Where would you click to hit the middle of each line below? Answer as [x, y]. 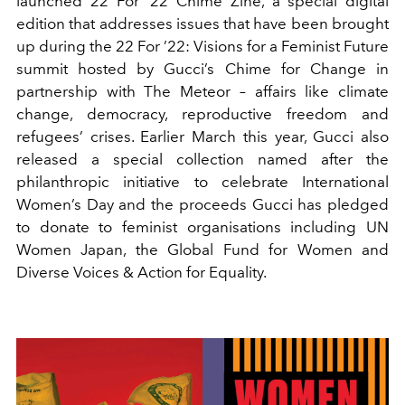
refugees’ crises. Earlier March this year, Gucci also [202, 137]
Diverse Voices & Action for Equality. [141, 273]
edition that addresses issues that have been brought [202, 24]
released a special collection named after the [202, 160]
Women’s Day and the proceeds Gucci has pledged [202, 205]
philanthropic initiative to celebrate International [202, 182]
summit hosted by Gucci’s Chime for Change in [202, 69]
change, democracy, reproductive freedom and [202, 114]
